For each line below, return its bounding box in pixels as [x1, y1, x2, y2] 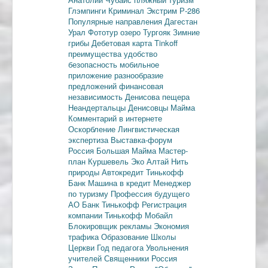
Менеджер [153, 176, 191, 188]
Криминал [108, 4, 147, 16]
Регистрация [142, 198, 187, 210]
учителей [68, 252, 104, 264]
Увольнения [146, 241, 188, 253]
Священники [104, 252, 151, 264]
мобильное [120, 58, 159, 70]
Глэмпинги [68, 4, 108, 16]
